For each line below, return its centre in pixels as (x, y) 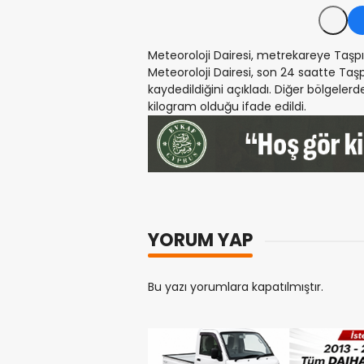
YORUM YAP (200, 240)
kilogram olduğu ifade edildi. (227, 106)
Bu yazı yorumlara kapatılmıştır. (236, 286)
